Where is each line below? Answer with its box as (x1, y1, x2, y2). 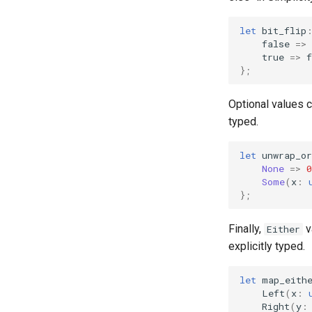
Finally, (228, 222, 264, 235)
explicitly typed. (228, 240, 305, 253)
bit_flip (262, 24, 306, 37)
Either (267, 223, 300, 235)
